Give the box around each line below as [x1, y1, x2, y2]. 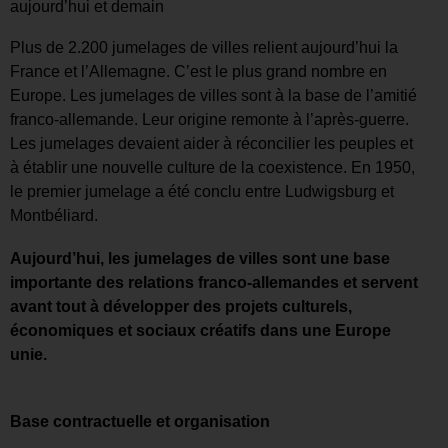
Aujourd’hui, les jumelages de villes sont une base [10, 249, 390, 267]
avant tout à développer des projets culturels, [10, 297, 352, 315]
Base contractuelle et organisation [10, 413, 270, 431]
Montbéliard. [10, 206, 98, 224]
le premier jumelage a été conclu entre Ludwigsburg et [10, 182, 394, 200]
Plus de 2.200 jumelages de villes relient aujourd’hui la [10, 38, 398, 56]
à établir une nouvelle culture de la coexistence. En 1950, [10, 158, 415, 176]
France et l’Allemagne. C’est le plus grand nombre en [10, 62, 387, 80]
